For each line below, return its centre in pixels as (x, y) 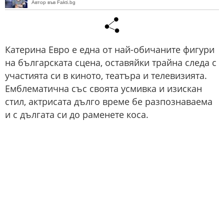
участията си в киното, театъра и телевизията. (106, 75)
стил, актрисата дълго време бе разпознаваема (109, 101)
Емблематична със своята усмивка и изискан (103, 88)
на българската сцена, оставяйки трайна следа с (111, 62)
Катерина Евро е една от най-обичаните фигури (110, 49)
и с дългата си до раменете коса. (77, 114)
